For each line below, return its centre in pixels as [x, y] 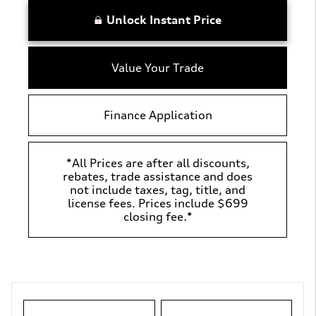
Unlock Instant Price [164, 20]
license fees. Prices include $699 [158, 203]
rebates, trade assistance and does [158, 176]
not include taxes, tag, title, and [158, 189]
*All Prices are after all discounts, [158, 163]
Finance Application [158, 115]
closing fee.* [158, 216]
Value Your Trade [158, 67]
